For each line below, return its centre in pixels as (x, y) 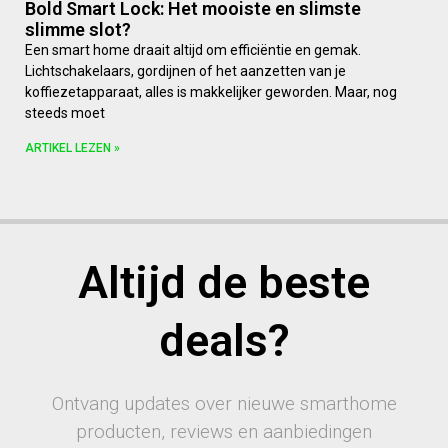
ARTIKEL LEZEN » (72, 148)
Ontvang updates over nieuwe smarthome (224, 403)
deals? (224, 340)
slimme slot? (78, 29)
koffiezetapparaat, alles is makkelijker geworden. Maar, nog (211, 92)
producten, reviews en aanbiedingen (224, 431)
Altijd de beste (224, 282)
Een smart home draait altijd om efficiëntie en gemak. (193, 50)
